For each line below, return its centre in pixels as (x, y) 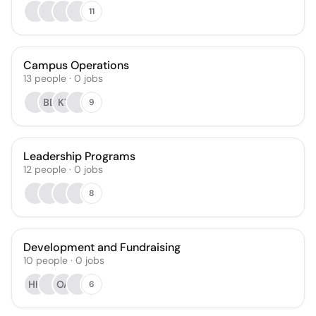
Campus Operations (76, 65)
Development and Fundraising (102, 247)
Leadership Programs (79, 156)
